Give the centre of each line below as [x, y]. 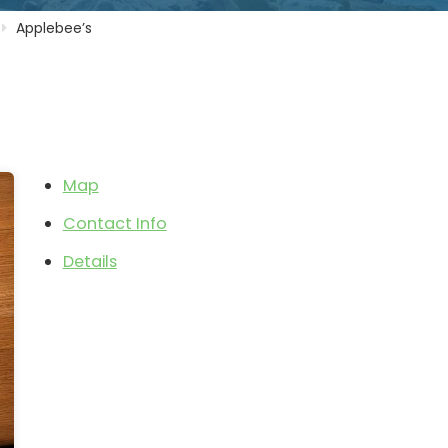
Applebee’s [54, 27]
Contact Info [114, 224]
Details [89, 262]
